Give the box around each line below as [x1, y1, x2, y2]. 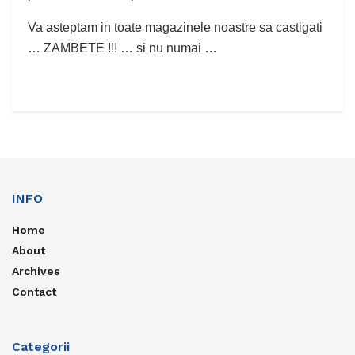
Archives [12, 264, 60, 277]
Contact [12, 284, 56, 298]
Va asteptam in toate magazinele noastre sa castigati [28, 20, 323, 34]
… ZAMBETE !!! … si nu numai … [28, 40, 217, 55]
